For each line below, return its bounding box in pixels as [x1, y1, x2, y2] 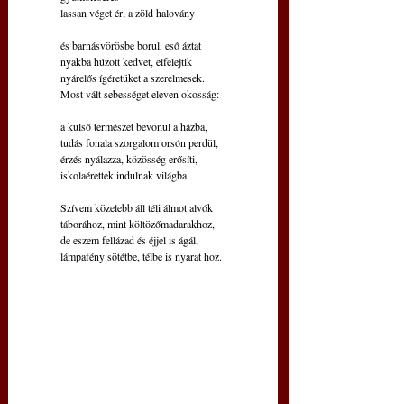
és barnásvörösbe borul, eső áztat [60, 37, 201, 52]
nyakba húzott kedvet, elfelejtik [60, 53, 192, 69]
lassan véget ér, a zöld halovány [60, 5, 195, 20]
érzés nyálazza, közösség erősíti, [60, 151, 197, 166]
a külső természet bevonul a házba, [60, 118, 207, 133]
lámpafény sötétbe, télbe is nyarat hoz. [60, 248, 222, 263]
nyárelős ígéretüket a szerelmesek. [60, 69, 205, 85]
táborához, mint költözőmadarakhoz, [60, 216, 215, 231]
